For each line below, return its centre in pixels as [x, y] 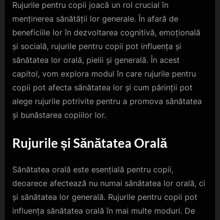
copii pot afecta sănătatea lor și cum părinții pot [102, 88]
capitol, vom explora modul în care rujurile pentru [104, 74]
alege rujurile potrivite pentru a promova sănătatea [107, 101]
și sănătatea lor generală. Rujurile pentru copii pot [105, 197]
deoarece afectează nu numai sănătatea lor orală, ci [109, 183]
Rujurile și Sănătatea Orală [90, 143]
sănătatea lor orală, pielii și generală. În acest [96, 60]
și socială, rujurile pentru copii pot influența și [97, 46]
